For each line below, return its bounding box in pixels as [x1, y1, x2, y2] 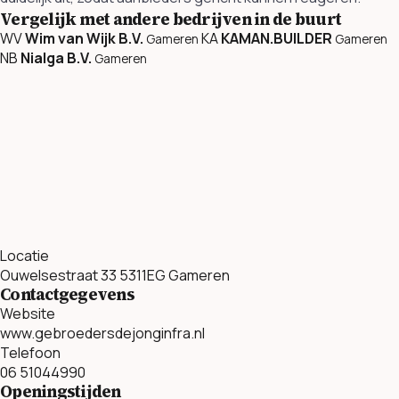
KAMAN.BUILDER [221, 28, 332, 48]
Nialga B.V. [20, 47, 92, 68]
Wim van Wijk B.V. [25, 28, 143, 48]
